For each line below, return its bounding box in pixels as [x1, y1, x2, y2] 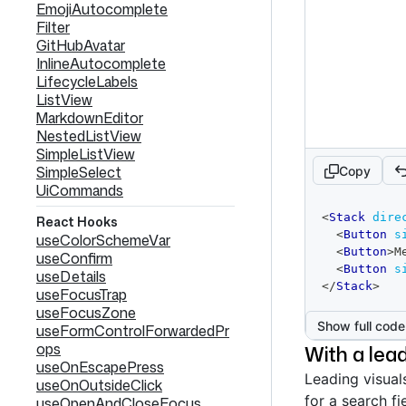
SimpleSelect [36, 162, 121, 182]
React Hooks [36, 213, 118, 230]
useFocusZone [36, 303, 136, 323]
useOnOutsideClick [36, 375, 162, 395]
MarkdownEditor [36, 108, 143, 128]
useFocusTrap [36, 285, 127, 304]
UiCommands [36, 180, 123, 200]
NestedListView [36, 126, 141, 146]
